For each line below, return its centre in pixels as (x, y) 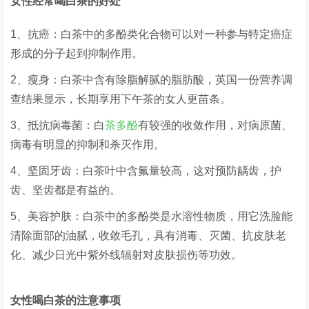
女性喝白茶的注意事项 (66, 300)
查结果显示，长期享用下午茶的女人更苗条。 (121, 99)
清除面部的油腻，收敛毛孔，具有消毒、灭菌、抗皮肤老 (149, 236)
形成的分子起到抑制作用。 (77, 53)
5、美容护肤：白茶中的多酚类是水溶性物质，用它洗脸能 (152, 216)
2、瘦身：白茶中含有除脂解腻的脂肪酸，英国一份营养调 (152, 80)
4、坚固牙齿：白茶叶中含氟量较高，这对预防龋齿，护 (146, 171)
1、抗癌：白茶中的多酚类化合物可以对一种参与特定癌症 (152, 34)
